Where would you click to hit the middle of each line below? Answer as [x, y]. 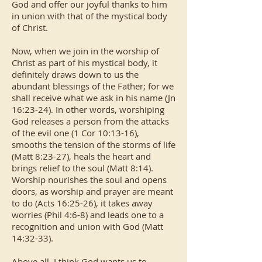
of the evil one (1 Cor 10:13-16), [75, 133]
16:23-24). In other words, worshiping [88, 109]
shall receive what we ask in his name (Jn [94, 98]
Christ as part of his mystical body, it [85, 63]
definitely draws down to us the [75, 74]
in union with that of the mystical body [89, 16]
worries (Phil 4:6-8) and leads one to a [88, 215]
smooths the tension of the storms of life [94, 144]
